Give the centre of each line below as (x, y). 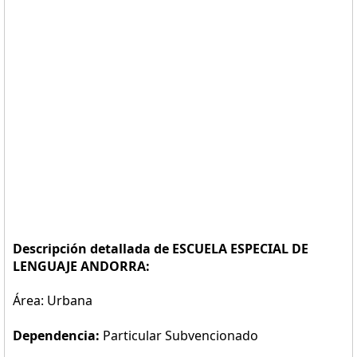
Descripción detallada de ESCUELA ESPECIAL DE (161, 249)
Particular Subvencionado (180, 335)
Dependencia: (58, 335)
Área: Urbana (53, 300)
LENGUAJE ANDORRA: (81, 266)
